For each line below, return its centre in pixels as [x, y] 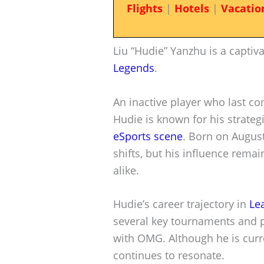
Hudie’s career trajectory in [181, 204]
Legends [134, 67]
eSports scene [148, 136]
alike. [126, 170]
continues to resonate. [169, 255]
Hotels [192, 8]
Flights [144, 8]
